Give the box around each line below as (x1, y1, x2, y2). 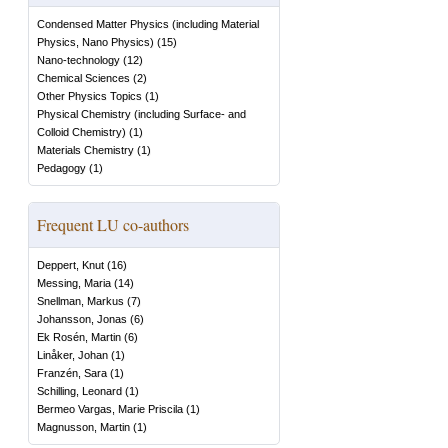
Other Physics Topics (37, 90, 142, 102)
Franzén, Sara (37, 367, 107, 379)
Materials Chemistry (37, 144, 134, 156)
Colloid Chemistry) (37, 126, 126, 138)
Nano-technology (37, 54, 120, 66)
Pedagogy (37, 162, 86, 174)
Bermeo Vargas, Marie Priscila (37, 403, 183, 415)
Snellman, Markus (37, 295, 124, 307)
